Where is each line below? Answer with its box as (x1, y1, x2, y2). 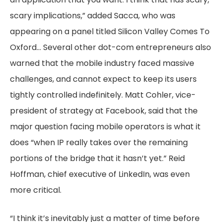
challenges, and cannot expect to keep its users (10, 73, 197, 85)
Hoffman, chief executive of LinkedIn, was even (10, 168, 190, 180)
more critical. (10, 184, 61, 196)
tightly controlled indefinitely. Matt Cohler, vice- (10, 89, 196, 101)
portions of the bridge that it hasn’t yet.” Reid (10, 153, 185, 164)
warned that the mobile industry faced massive (10, 57, 194, 69)
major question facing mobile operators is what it (10, 121, 201, 132)
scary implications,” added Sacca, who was (10, 10, 175, 21)
